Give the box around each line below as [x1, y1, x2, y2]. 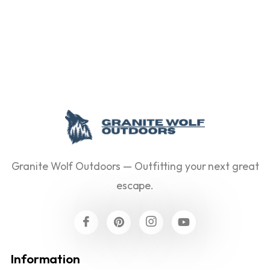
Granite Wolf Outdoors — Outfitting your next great [11, 159, 259, 173]
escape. [116, 178, 154, 192]
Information [11, 250, 80, 266]
